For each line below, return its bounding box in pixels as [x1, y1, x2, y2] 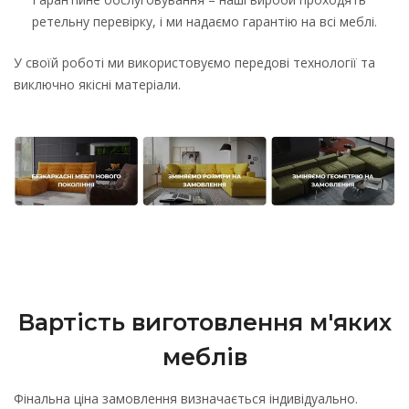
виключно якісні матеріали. [14, 75, 181, 93]
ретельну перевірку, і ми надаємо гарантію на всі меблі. [32, 12, 377, 30]
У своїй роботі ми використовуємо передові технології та [14, 53, 375, 71]
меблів [162, 342, 247, 372]
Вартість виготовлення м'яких [17, 308, 392, 337]
